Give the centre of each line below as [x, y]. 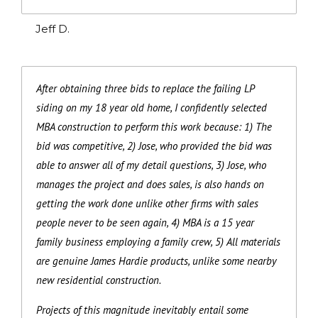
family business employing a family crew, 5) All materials [158, 241]
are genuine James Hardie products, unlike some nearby [157, 261]
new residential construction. [99, 280]
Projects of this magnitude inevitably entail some [142, 309]
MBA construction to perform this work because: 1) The [154, 126]
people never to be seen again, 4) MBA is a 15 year [145, 222]
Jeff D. [53, 28]
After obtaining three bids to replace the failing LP [145, 88]
